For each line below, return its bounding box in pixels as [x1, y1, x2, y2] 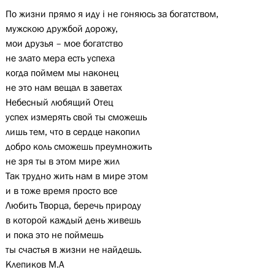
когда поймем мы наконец [5, 67, 118, 78]
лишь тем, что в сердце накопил [5, 126, 140, 137]
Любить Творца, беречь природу [5, 199, 141, 211]
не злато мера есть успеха [5, 52, 115, 63]
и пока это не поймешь [5, 229, 103, 240]
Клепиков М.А [5, 258, 64, 269]
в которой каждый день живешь [5, 214, 141, 225]
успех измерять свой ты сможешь [5, 111, 147, 122]
